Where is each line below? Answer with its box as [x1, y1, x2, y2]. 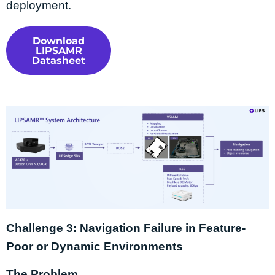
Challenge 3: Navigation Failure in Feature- [6, 221, 246, 234]
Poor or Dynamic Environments [6, 239, 183, 253]
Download [33, 34, 85, 47]
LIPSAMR [35, 44, 82, 56]
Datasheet [32, 54, 86, 66]
